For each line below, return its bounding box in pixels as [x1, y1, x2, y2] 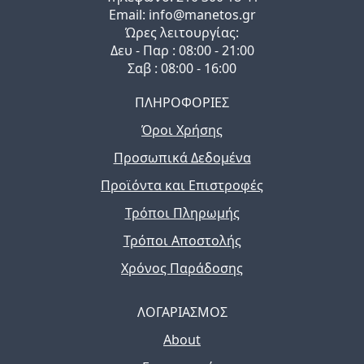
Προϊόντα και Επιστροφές [101, 176, 263, 195]
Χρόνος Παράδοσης [121, 259, 243, 278]
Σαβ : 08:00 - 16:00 [128, 59, 236, 78]
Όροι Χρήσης [141, 121, 223, 140]
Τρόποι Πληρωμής [124, 204, 240, 223]
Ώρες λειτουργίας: [125, 24, 239, 42]
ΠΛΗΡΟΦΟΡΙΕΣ [135, 93, 229, 112]
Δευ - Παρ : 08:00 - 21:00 [110, 41, 254, 60]
